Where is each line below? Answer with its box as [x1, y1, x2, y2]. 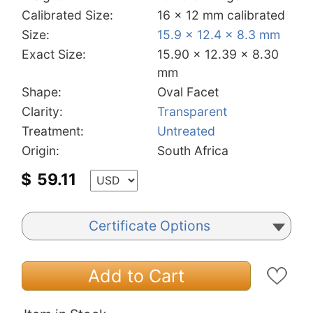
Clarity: [22, 103, 63, 119]
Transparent [157, 103, 227, 119]
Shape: [22, 84, 61, 99]
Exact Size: [22, 46, 86, 61]
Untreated [157, 123, 215, 138]
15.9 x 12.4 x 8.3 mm [157, 27, 280, 42]
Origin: [22, 143, 59, 158]
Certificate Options [89, 217, 210, 234]
